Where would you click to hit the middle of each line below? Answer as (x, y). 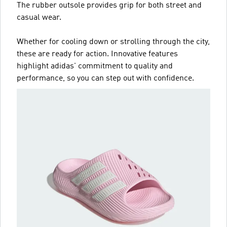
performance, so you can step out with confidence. (105, 78)
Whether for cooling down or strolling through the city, (113, 42)
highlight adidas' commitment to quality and (95, 66)
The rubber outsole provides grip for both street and (109, 5)
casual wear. (39, 17)
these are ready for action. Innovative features (97, 54)
